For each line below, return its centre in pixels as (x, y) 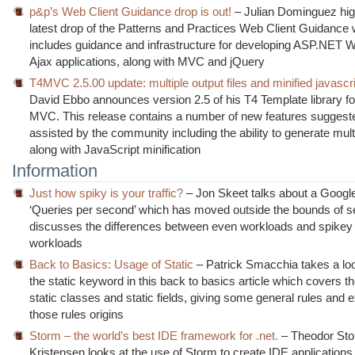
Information (55, 170)
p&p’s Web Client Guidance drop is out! (131, 11)
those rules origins (77, 314)
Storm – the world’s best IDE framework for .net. (154, 335)
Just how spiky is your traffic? (107, 193)
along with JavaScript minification (115, 149)
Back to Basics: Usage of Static (112, 264)
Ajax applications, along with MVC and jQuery (147, 61)
